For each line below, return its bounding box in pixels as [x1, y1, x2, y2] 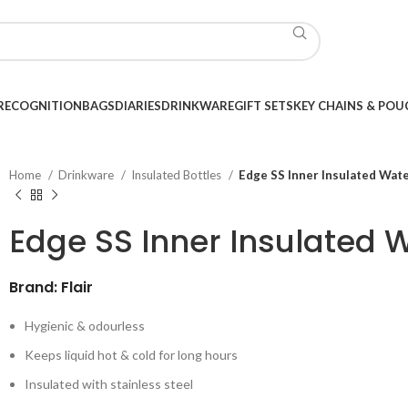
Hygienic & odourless [25, 318, 145, 333]
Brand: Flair [9, 277, 93, 298]
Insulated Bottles [131, 168, 224, 182]
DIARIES [115, 97, 161, 113]
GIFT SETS [234, 97, 293, 113]
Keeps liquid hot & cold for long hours [25, 347, 238, 362]
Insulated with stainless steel [25, 376, 193, 392]
